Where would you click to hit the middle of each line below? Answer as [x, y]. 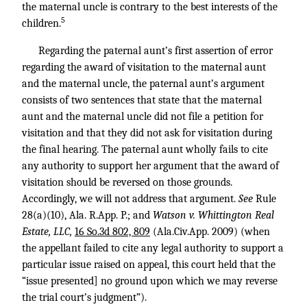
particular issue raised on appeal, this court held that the [149, 265]
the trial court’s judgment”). [84, 297]
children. [41, 23]
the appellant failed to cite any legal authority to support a [153, 248]
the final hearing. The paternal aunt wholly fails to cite [145, 149]
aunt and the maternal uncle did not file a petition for [143, 116]
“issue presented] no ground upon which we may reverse [150, 281]
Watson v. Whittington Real [213, 215]
